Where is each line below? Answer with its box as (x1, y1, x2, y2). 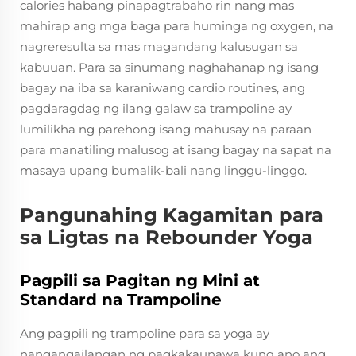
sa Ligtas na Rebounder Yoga (20, 226, 313, 249)
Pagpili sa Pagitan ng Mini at (20, 271, 260, 290)
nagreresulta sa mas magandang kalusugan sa (20, 39, 298, 54)
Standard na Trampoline (20, 290, 222, 309)
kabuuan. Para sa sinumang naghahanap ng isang (20, 60, 319, 75)
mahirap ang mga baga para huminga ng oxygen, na (20, 18, 334, 33)
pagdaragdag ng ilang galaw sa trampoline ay (20, 101, 292, 116)
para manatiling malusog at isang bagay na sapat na (20, 142, 331, 157)
